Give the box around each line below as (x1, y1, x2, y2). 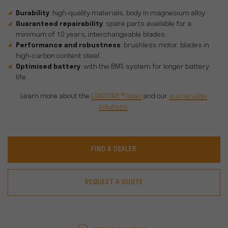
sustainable (169, 93, 207, 100)
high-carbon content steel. (16, 52, 101, 60)
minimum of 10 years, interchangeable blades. (16, 31, 166, 39)
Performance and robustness (16, 42, 121, 49)
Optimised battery (16, 63, 80, 71)
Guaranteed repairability (16, 20, 103, 28)
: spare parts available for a (103, 20, 191, 28)
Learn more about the (20, 93, 91, 100)
